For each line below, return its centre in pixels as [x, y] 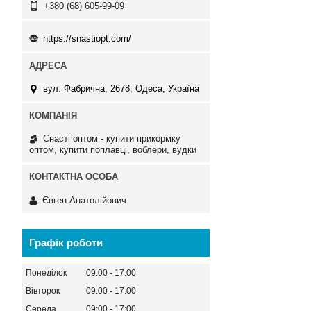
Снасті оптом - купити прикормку [112, 139]
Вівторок [43, 291]
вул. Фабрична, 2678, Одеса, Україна [121, 89]
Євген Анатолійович [84, 200]
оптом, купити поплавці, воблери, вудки [113, 150]
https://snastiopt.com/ [87, 38]
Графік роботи [66, 242]
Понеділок [46, 272]
